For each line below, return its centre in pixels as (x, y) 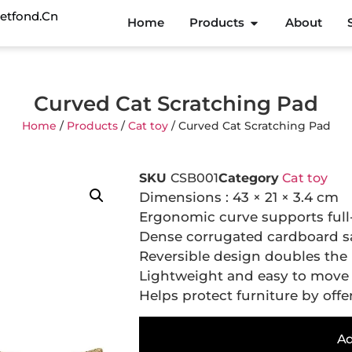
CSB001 (194, 178)
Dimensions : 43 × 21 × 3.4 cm (239, 197)
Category (249, 178)
